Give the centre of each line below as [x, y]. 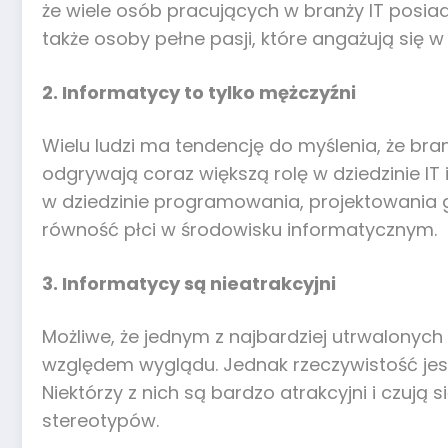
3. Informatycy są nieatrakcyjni [189, 283]
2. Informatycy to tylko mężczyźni [199, 92]
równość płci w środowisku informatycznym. [239, 230]
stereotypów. [100, 421]
